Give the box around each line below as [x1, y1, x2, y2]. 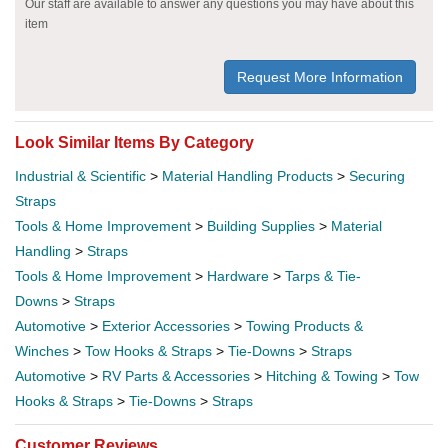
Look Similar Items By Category [15, 133, 254, 151]
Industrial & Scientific [15, 167, 146, 184]
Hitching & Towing [266, 367, 378, 384]
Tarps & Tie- [285, 267, 361, 284]
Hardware [207, 267, 269, 284]
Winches [15, 342, 69, 359]
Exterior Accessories [102, 317, 230, 334]
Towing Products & [246, 317, 363, 334]
